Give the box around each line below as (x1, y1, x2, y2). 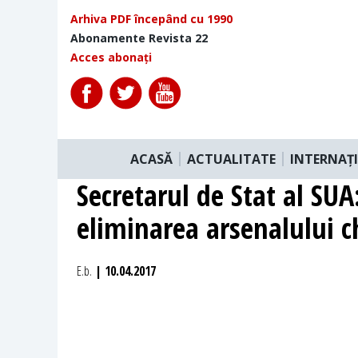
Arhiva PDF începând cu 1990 (70, 11, 233, 26)
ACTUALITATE (187, 149, 276, 168)
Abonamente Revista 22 (70, 30, 208, 46)
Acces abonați (70, 50, 152, 65)
